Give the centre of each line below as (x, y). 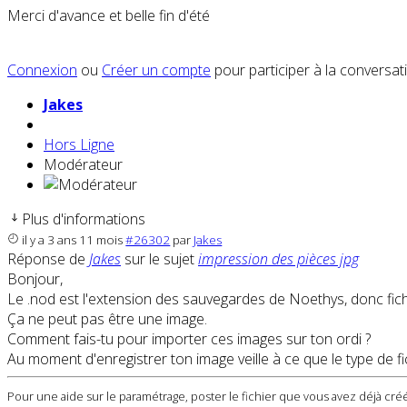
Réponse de (48, 259)
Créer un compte (156, 70)
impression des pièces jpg (278, 259)
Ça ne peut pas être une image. (107, 319)
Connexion (42, 70)
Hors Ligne (79, 145)
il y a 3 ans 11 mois (73, 240)
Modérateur (83, 165)
